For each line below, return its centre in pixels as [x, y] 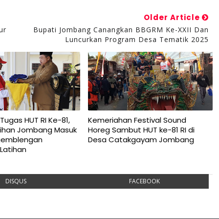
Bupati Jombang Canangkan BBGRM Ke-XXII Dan [121, 30]
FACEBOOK [144, 181]
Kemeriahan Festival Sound [137, 120]
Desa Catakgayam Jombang [141, 140]
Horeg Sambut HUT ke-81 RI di [141, 130]
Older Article [173, 17]
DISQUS [16, 181]
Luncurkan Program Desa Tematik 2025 [137, 39]
